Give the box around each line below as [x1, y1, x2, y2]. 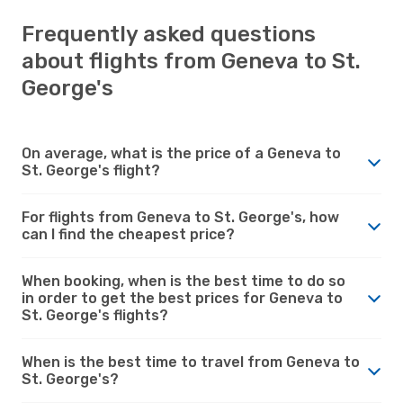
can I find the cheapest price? [22, 225, 235, 243]
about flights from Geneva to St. [22, 48, 361, 74]
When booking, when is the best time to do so [22, 272, 345, 290]
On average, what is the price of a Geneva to [22, 144, 341, 162]
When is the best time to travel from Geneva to [22, 353, 360, 371]
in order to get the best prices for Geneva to [22, 289, 343, 307]
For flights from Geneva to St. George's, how [22, 208, 339, 226]
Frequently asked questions [22, 21, 316, 47]
